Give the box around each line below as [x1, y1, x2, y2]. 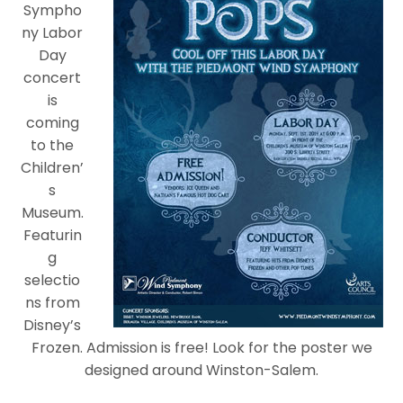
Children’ [21, 157, 84, 178]
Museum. [21, 201, 84, 223]
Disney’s [23, 314, 81, 336]
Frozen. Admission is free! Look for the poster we [31, 336, 372, 358]
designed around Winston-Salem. [85, 359, 318, 381]
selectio [24, 269, 80, 291]
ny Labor [22, 22, 83, 43]
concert [23, 67, 81, 88]
